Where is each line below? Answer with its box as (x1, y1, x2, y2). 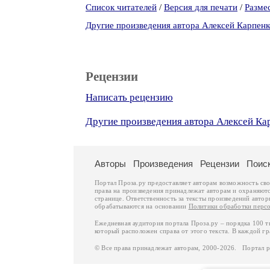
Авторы (95, 159, 126, 169)
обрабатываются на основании (95, 203, 189, 210)
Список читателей (86, 2, 157, 12)
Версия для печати (164, 2, 237, 12)
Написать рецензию (86, 92, 173, 103)
